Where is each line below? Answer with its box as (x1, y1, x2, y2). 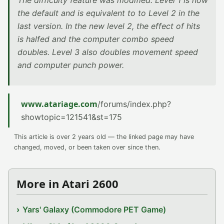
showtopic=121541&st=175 (21, 112, 122, 122)
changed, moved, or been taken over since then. (14, 143, 160, 151)
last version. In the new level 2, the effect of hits (17, 21, 200, 31)
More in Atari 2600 (16, 176, 118, 191)
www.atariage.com (21, 98, 97, 109)
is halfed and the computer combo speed (17, 34, 174, 44)
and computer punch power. (17, 60, 124, 70)
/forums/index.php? (97, 99, 171, 109)
